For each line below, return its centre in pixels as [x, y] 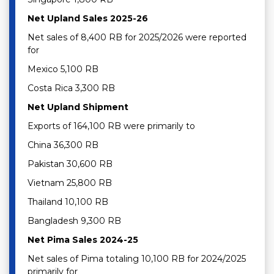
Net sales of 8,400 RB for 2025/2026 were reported [137, 38]
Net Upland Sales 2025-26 [88, 19]
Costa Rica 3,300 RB [72, 88]
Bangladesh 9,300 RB [76, 221]
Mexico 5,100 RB [63, 69]
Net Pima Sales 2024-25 [83, 240]
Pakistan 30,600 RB [70, 164]
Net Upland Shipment [78, 107]
